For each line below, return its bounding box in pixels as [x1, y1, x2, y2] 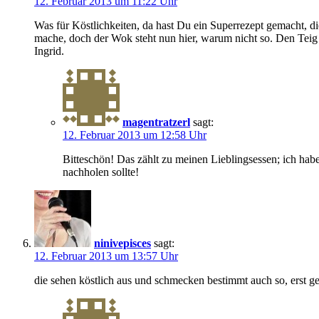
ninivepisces [94, 236, 151, 249]
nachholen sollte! [63, 165, 139, 178]
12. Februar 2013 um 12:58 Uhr [63, 128, 206, 141]
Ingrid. [34, 44, 64, 57]
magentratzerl [122, 115, 190, 128]
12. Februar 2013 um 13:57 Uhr [34, 249, 178, 262]
